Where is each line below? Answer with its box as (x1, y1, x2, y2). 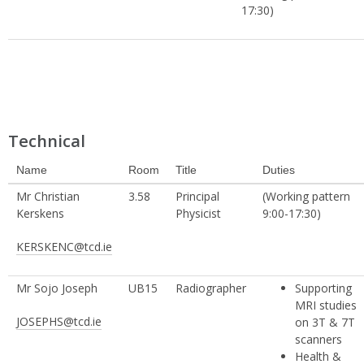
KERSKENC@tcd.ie (16, 238, 112, 254)
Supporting (295, 279, 352, 296)
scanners (295, 331, 342, 347)
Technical (8, 128, 85, 152)
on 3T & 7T (295, 314, 355, 330)
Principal (175, 188, 219, 204)
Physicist (175, 205, 221, 221)
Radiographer (175, 279, 246, 296)
